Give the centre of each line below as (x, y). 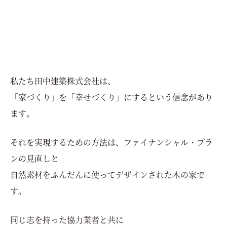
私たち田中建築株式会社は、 (63, 81)
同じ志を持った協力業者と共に (67, 219)
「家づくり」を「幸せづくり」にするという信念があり (111, 97)
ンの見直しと (34, 158)
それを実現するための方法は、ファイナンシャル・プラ (111, 142)
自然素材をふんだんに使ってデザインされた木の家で (107, 174)
